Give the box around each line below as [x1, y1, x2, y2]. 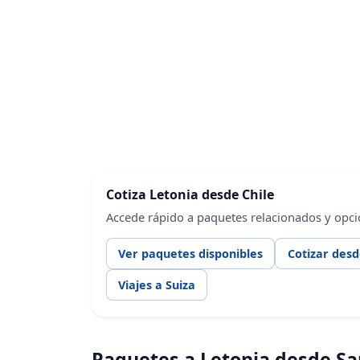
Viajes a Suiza [117, 276, 195, 292]
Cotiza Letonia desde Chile [105, 185, 274, 203]
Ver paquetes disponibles [117, 245, 263, 261]
